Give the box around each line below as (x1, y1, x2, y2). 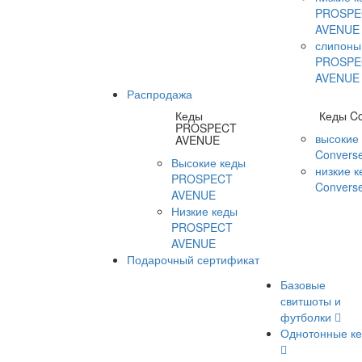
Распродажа (127, 86, 192, 102)
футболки (280, 309, 335, 325)
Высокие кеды (171, 154, 246, 170)
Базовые (280, 276, 326, 293)
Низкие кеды (171, 203, 238, 219)
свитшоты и (280, 293, 341, 309)
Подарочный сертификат (127, 251, 259, 267)
